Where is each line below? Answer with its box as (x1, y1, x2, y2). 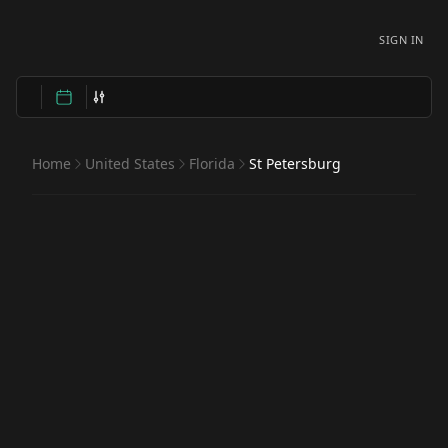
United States (85, 154, 175, 173)
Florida (189, 154, 235, 173)
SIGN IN (379, 32, 424, 47)
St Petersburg (249, 154, 341, 173)
